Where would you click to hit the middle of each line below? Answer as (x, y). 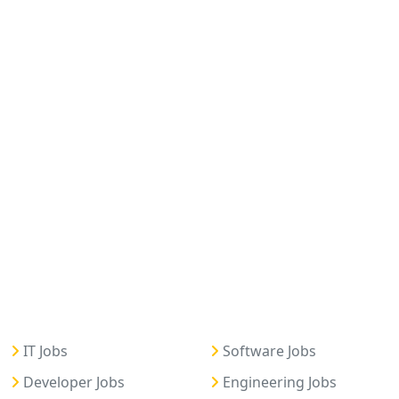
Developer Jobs (72, 383)
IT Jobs (44, 351)
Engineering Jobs (278, 383)
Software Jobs (268, 351)
